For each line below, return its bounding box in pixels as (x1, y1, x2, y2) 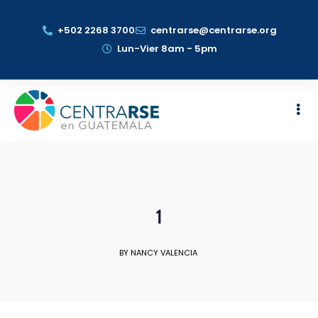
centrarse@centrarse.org (150, 23, 277, 37)
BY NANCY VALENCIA (119, 247, 197, 258)
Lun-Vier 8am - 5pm (116, 42, 217, 55)
